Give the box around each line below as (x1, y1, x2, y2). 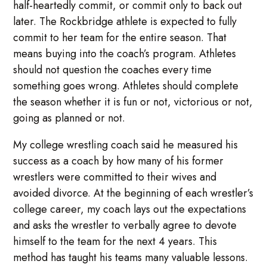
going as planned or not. (13, 110, 126, 126)
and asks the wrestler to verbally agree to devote (13, 217, 237, 233)
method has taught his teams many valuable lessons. (13, 249, 249, 265)
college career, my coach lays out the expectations (13, 201, 247, 217)
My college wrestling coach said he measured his (13, 136, 238, 153)
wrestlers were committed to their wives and (13, 169, 217, 185)
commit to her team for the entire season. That (13, 29, 227, 45)
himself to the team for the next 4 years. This (13, 233, 218, 249)
